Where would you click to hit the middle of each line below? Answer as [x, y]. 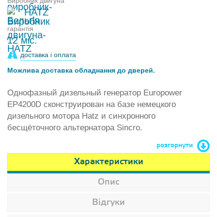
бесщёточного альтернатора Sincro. [75, 128]
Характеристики [108, 162]
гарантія [20, 29]
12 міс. [22, 40]
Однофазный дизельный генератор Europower [95, 93]
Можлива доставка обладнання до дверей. [81, 70]
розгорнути [175, 146]
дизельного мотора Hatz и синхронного [81, 116]
